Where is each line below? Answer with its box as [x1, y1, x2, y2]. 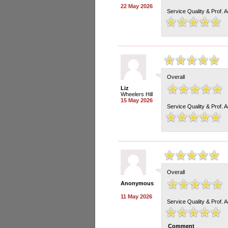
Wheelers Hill [121, 91, 153, 97]
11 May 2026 [121, 193, 152, 199]
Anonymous [121, 180, 154, 186]
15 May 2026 [121, 97, 153, 103]
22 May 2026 [121, 3, 153, 9]
